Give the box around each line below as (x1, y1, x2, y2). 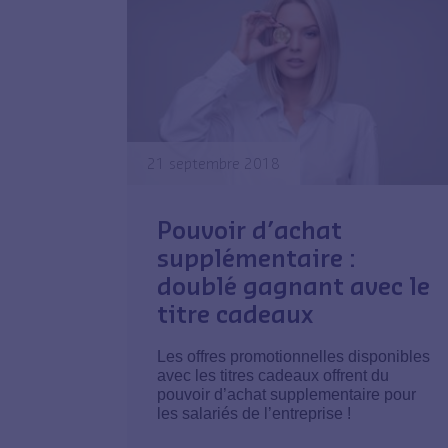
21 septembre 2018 (147, 154, 280, 172)
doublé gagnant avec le (157, 269, 430, 300)
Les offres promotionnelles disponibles (157, 347, 430, 365)
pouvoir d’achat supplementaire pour (157, 385, 416, 403)
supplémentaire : (157, 241, 356, 272)
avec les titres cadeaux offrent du (157, 366, 389, 384)
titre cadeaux (157, 297, 313, 328)
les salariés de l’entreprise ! (157, 404, 351, 422)
